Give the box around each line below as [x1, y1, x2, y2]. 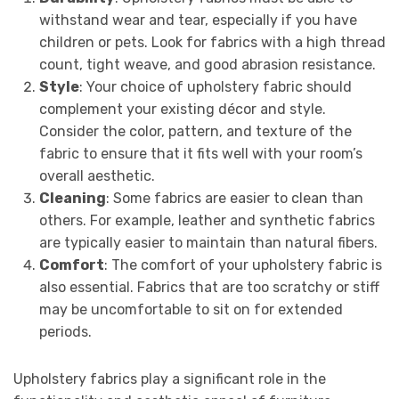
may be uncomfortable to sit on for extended [38, 301, 343, 319]
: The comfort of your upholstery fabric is [103, 256, 382, 274]
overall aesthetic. [38, 167, 155, 185]
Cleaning [38, 190, 106, 208]
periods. [38, 323, 92, 341]
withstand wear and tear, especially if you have [38, 12, 357, 29]
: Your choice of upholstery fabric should [78, 78, 352, 96]
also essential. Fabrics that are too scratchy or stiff [38, 279, 379, 297]
